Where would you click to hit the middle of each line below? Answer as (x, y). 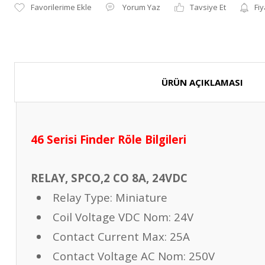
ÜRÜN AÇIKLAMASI (202, 82)
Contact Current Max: (109, 236)
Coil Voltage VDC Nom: (112, 217)
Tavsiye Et (208, 7)
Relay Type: (82, 197)
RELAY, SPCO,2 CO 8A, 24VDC (109, 178)
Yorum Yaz (141, 7)
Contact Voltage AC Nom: (119, 256)
